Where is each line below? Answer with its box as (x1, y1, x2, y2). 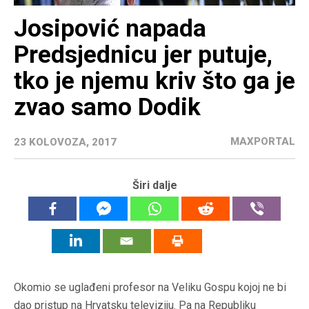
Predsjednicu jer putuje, (14, 41, 272, 70)
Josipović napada (14, 14, 206, 43)
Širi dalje (132, 179, 177, 192)
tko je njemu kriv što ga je (14, 67, 295, 96)
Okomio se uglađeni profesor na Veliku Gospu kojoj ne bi (14, 281, 286, 295)
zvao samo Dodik (14, 93, 201, 122)
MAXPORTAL (230, 135, 295, 148)
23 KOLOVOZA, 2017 (14, 136, 117, 149)
